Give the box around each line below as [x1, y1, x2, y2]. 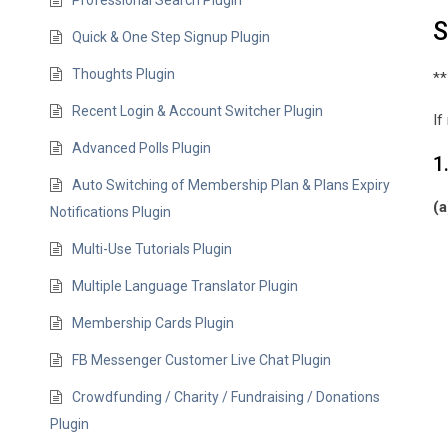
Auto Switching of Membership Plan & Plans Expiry [72, 177, 391, 193]
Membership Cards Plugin [72, 315, 235, 331]
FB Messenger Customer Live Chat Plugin [72, 352, 332, 368]
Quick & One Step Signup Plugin [72, 29, 271, 45]
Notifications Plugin [50, 204, 171, 220]
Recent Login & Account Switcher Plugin [72, 103, 324, 119]
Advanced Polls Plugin [72, 140, 212, 156]
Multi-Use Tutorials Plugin [72, 241, 233, 257]
